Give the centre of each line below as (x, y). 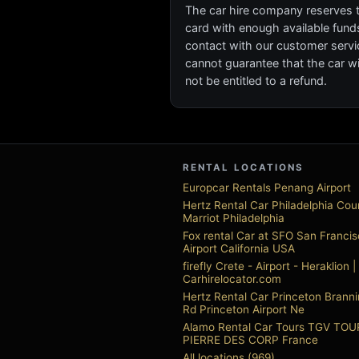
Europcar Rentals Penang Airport (267, 188)
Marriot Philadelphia (234, 218)
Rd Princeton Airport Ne (244, 309)
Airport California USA (239, 248)
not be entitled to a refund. (256, 81)
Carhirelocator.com (232, 279)
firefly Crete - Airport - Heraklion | (269, 266)
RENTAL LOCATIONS (244, 167)
